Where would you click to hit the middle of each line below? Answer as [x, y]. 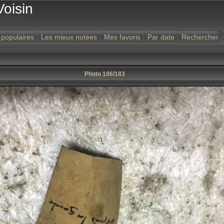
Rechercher [200, 37]
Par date [161, 37]
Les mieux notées [69, 37]
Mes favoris [122, 37]
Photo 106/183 [105, 74]
